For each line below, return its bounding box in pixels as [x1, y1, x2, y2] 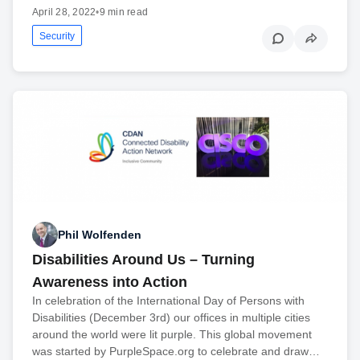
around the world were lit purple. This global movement [32, 328, 312, 342]
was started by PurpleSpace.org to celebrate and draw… [32, 345, 320, 358]
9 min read [99, 6, 149, 18]
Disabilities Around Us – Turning [32, 252, 255, 268]
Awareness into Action [32, 274, 187, 291]
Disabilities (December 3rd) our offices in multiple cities [32, 311, 310, 325]
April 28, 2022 [32, 6, 96, 18]
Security [39, 31, 75, 43]
